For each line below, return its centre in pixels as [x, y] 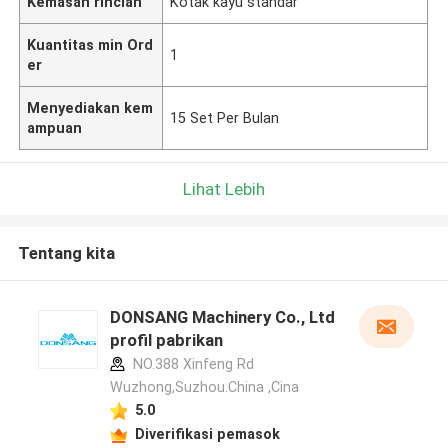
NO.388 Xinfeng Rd [191, 364]
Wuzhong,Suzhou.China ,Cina [204, 387]
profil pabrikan [166, 340]
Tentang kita [66, 253]
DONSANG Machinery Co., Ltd [222, 317]
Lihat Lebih [224, 188]
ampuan [55, 127]
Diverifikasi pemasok [207, 433]
